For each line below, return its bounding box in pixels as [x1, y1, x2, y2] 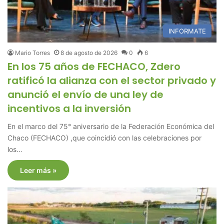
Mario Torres [15, 49, 50, 57]
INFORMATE [168, 27, 206, 35]
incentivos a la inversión [7, 101, 131, 116]
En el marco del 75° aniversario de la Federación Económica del [7, 122, 214, 131]
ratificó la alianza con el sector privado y [7, 73, 216, 88]
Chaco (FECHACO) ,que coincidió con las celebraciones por [7, 133, 202, 142]
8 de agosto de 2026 [60, 49, 118, 57]
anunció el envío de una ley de [7, 87, 164, 102]
